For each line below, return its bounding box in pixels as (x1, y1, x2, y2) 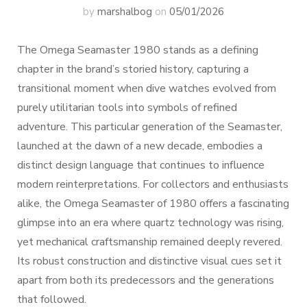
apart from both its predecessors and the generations (17, 273, 274, 288)
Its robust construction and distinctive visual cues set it (17, 254, 282, 269)
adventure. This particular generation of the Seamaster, (17, 119, 282, 134)
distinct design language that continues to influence (17, 158, 265, 173)
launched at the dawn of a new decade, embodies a (17, 138, 262, 153)
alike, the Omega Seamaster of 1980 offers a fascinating (17, 196, 289, 211)
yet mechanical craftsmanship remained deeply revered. (17, 234, 282, 249)
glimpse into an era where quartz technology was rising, (17, 215, 284, 230)
